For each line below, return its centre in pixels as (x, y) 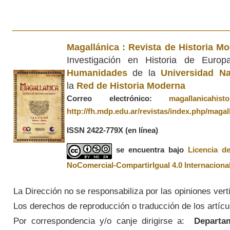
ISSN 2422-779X (96, 130)
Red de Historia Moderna (131, 85)
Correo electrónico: (118, 98)
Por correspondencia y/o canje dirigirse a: (99, 221)
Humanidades (97, 73)
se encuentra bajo (152, 150)
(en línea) (141, 130)
